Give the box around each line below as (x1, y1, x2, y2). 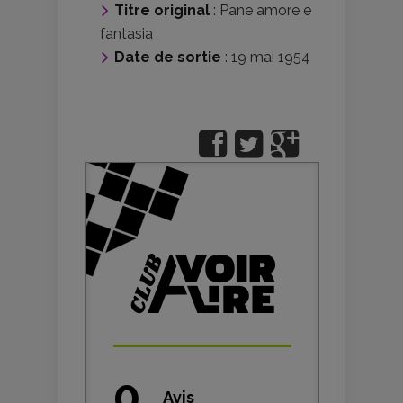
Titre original (114, 2, 210, 19)
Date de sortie (114, 49, 221, 66)
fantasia (100, 25, 153, 42)
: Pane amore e (210, 2, 311, 19)
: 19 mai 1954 (221, 49, 310, 66)
